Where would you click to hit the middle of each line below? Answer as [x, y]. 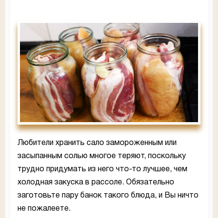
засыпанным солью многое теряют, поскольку [102, 156]
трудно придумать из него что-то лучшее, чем [102, 170]
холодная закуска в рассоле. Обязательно [96, 183]
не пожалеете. [44, 209]
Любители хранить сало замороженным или [97, 143]
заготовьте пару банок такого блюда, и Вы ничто [108, 196]
